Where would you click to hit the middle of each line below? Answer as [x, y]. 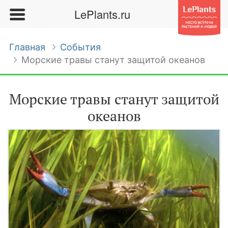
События [80, 47]
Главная [27, 47]
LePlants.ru [102, 14]
